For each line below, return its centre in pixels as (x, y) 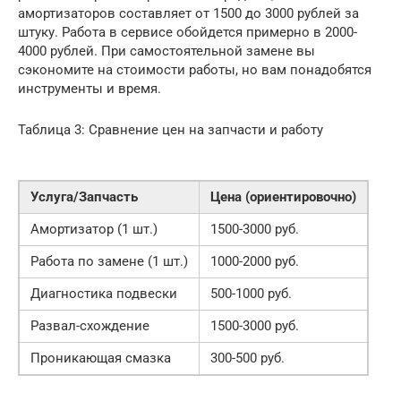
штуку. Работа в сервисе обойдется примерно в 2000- (188, 33)
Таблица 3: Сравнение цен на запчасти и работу (171, 130)
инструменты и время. (90, 89)
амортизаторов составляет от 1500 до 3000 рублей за (188, 14)
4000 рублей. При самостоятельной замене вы (166, 51)
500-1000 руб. (251, 294)
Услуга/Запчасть (84, 197)
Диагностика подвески (104, 294)
